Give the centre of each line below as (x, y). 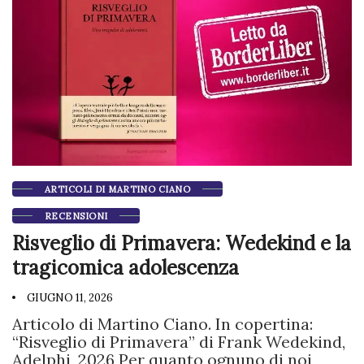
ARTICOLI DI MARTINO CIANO (117, 189)
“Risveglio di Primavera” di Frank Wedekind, (179, 341)
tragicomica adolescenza (126, 267)
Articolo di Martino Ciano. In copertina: (162, 323)
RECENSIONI (76, 216)
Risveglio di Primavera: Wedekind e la (182, 243)
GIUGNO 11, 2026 (69, 297)
